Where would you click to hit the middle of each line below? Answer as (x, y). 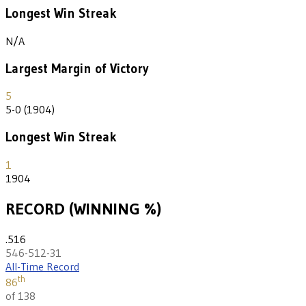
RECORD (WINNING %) (83, 208)
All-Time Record (42, 266)
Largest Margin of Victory (77, 68)
